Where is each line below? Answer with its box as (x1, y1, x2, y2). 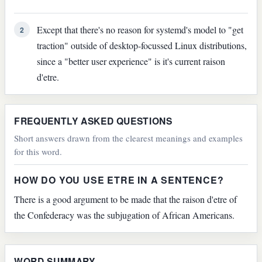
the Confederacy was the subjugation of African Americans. (14, 209, 235, 222)
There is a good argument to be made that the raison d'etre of (14, 193, 237, 206)
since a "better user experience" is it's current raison (36, 55, 225, 68)
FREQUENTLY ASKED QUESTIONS (14, 114, 173, 128)
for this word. (14, 146, 63, 158)
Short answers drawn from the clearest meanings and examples (14, 132, 243, 144)
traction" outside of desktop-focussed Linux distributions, (36, 39, 247, 52)
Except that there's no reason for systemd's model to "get (36, 23, 243, 36)
